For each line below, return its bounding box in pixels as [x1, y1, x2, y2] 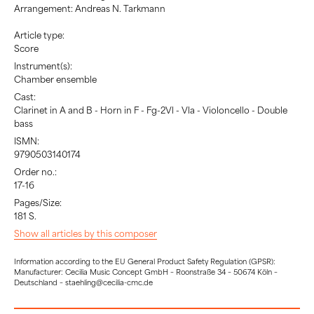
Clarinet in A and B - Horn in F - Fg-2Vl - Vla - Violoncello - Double [14, 104, 287, 116]
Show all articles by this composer [14, 228, 157, 240]
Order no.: [14, 166, 57, 178]
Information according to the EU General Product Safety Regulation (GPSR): [14, 256, 275, 266]
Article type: [14, 29, 64, 41]
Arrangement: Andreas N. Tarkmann [14, 2, 165, 14]
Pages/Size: [14, 197, 62, 209]
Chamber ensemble [14, 74, 97, 86]
